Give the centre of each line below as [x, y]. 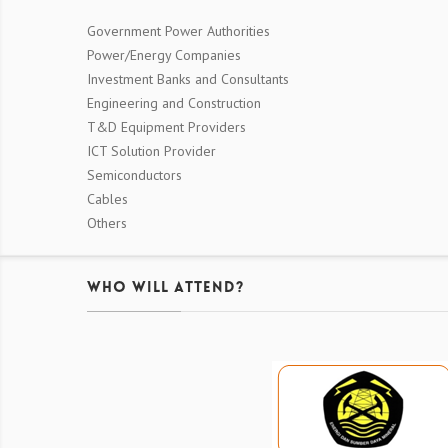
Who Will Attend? [165, 289]
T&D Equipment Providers [166, 127]
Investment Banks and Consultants [188, 79]
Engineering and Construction [174, 103]
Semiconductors [134, 175]
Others [107, 223]
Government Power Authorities [178, 31]
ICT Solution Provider [151, 151]
